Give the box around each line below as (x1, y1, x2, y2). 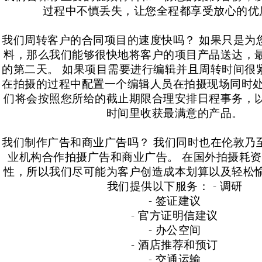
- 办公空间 (148, 222, 201, 237)
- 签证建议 (148, 193, 201, 208)
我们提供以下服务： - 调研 (106, 178, 243, 193)
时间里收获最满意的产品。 (106, 105, 243, 120)
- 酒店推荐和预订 (131, 237, 218, 251)
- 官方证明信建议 (131, 208, 218, 222)
